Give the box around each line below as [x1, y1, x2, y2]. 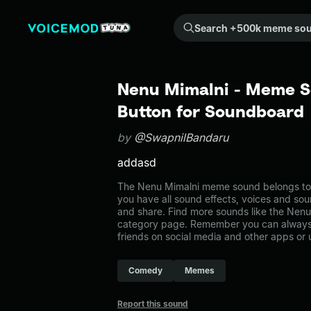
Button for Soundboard [117, 101, 304, 121]
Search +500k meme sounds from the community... [181, 15, 190, 27]
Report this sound [117, 299, 188, 309]
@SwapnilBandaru [134, 131, 228, 144]
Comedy [128, 265, 162, 276]
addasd [117, 155, 156, 169]
